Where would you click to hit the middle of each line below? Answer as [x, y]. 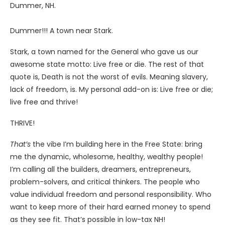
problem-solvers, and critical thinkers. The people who [105, 182]
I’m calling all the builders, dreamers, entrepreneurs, [100, 169]
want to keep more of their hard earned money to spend [110, 207]
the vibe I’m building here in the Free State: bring [117, 144]
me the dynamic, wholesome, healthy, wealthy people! [106, 157]
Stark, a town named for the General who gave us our [104, 52]
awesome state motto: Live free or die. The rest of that [107, 64]
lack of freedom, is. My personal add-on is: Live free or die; [111, 89]
